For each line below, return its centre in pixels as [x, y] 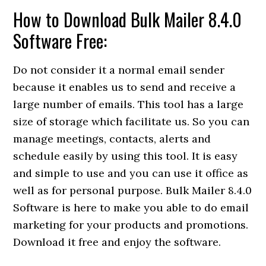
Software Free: [60, 40]
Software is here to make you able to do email [131, 207]
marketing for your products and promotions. [131, 224]
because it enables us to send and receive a [125, 87]
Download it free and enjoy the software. [117, 242]
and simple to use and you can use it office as [131, 173]
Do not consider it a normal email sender [119, 69]
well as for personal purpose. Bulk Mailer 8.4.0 [133, 190]
